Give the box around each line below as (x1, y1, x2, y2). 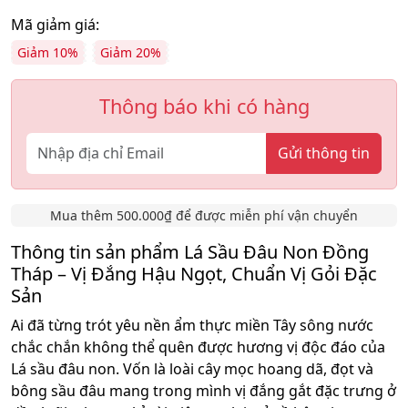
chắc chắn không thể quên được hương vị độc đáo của (11, 336, 385, 357)
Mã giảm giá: (11, 14, 99, 35)
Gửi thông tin (278, 143, 370, 164)
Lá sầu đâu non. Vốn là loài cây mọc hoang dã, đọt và (11, 358, 373, 379)
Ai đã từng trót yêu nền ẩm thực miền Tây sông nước (11, 314, 373, 335)
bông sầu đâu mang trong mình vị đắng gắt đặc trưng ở (11, 380, 396, 401)
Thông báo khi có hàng (98, 92, 310, 119)
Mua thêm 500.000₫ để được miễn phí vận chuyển (50, 206, 358, 224)
